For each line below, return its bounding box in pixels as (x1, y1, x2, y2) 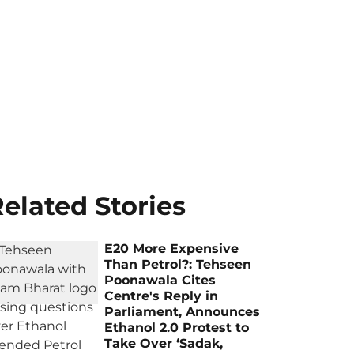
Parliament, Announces (104, 304, 261, 319)
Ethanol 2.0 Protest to (104, 320, 250, 335)
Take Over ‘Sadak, (104, 336, 224, 351)
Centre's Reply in (104, 288, 219, 303)
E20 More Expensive (104, 241, 239, 256)
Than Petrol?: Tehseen (104, 257, 252, 272)
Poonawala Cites (104, 273, 217, 288)
